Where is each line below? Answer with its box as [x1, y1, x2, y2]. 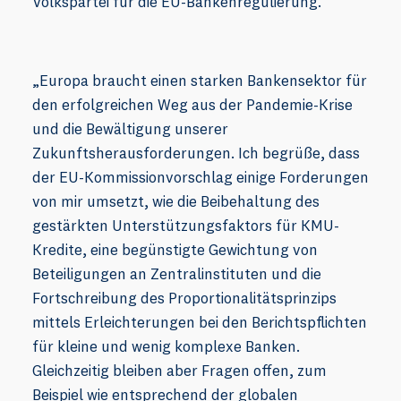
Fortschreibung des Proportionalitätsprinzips [32, 288, 337, 308]
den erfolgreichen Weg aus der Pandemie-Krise [32, 95, 353, 115]
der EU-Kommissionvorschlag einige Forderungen [32, 167, 369, 187]
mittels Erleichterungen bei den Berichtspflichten [32, 312, 367, 332]
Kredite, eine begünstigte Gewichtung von [32, 240, 318, 260]
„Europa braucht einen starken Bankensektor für [32, 71, 367, 90]
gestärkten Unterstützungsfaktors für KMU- [32, 216, 339, 235]
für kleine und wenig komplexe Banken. [32, 337, 300, 356]
